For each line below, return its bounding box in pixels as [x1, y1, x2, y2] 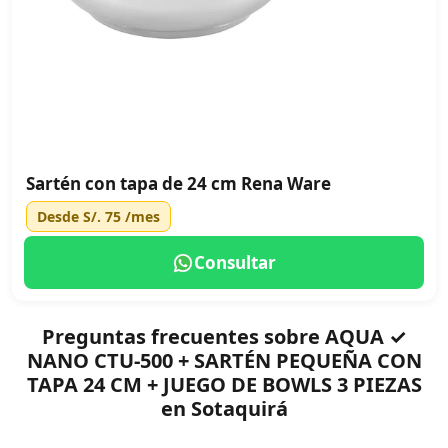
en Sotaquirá [160, 395, 288, 422]
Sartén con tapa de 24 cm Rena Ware [26, 172, 331, 195]
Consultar [194, 251, 276, 274]
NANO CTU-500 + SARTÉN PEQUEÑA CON [26, 347, 422, 374]
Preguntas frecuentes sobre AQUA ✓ [41, 323, 407, 350]
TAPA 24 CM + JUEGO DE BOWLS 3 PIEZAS [26, 371, 422, 398]
